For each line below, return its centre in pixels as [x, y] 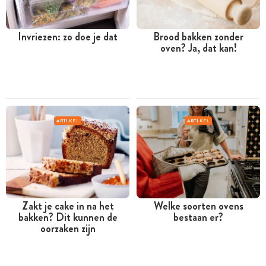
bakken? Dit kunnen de [68, 217]
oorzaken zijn [68, 228]
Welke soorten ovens [198, 206]
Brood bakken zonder [198, 37]
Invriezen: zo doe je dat [68, 37]
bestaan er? [198, 217]
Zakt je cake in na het [68, 206]
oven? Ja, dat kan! [198, 48]
